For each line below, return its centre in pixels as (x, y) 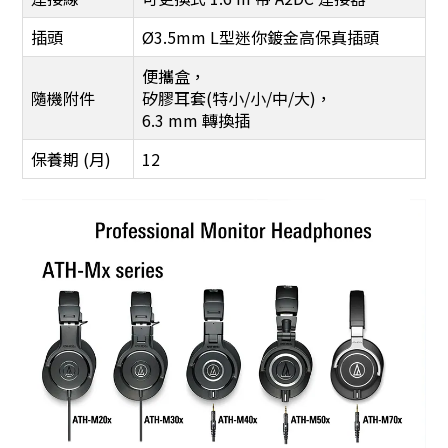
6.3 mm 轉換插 (196, 120)
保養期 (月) (71, 159)
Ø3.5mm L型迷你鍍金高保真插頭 (260, 37)
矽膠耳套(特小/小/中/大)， (237, 98)
